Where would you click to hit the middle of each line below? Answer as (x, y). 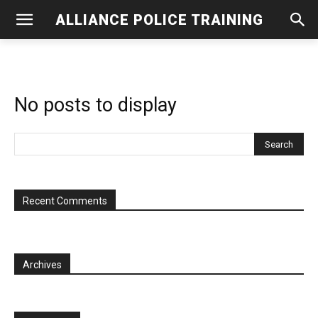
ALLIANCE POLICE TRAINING (159, 20)
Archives (42, 265)
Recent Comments (65, 201)
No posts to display (95, 105)
